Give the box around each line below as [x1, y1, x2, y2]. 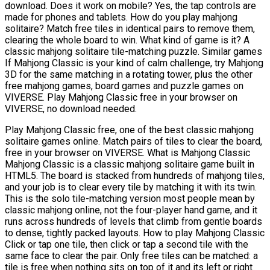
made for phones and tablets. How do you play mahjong [5, 11, 237, 24]
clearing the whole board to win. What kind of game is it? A [5, 34, 250, 46]
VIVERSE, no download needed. [5, 103, 137, 115]
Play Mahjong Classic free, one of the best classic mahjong [5, 124, 254, 136]
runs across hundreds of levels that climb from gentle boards [5, 216, 262, 228]
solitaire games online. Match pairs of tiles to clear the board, [5, 136, 262, 148]
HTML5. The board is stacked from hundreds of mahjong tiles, [5, 170, 265, 182]
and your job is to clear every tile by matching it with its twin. [5, 181, 257, 193]
